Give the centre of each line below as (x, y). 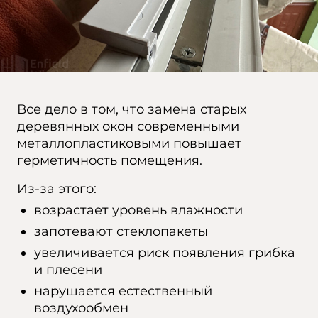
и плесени (68, 270)
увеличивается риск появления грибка (165, 253)
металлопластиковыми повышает (129, 143)
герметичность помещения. (111, 160)
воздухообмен (81, 308)
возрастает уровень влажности (138, 210)
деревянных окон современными (128, 126)
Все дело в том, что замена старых (132, 109)
